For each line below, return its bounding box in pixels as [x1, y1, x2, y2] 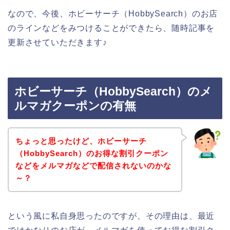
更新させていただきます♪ [8, 37, 107, 47]
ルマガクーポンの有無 [14, 99, 136, 113]
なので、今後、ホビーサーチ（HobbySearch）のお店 [8, 9, 218, 18]
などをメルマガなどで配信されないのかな [15, 161, 171, 170]
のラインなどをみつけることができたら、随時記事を [8, 23, 215, 32]
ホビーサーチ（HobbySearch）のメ [14, 85, 212, 99]
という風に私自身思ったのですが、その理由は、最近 [8, 211, 215, 220]
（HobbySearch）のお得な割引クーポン [15, 148, 168, 158]
